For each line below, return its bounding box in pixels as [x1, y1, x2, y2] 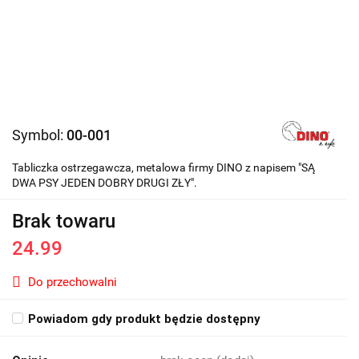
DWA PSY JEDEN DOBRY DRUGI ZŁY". [12, 176, 197, 190]
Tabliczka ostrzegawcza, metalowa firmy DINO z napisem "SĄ [12, 161, 315, 175]
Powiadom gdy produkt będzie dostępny [28, 312, 260, 327]
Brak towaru [12, 210, 115, 233]
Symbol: [12, 127, 67, 144]
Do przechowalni [28, 275, 117, 290]
